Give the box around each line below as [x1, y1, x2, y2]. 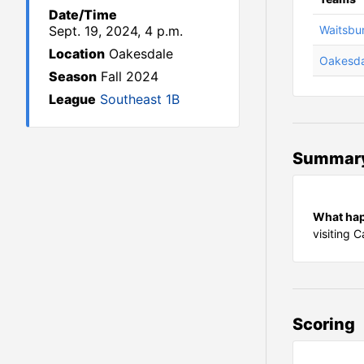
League [49, 90, 96, 107]
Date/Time [49, 6, 117, 23]
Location [49, 45, 105, 62]
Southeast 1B [100, 90, 180, 107]
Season [49, 67, 97, 84]
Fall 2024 [101, 67, 158, 84]
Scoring [292, 314, 355, 334]
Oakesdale [109, 45, 173, 62]
